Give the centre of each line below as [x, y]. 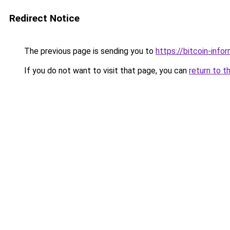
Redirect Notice [44, 18]
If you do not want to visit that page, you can [106, 71]
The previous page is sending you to [89, 51]
